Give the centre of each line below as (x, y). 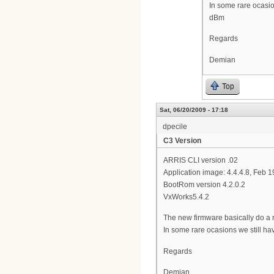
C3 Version (182, 141)
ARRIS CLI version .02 (201, 160)
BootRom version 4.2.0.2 (204, 184)
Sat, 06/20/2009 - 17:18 (194, 110)
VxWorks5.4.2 (186, 197)
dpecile (175, 127)
